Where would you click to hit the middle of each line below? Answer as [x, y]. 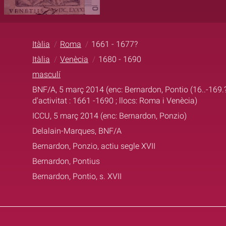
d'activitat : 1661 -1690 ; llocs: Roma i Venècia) [115, 100]
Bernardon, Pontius [66, 161]
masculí [46, 74]
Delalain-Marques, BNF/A [77, 131]
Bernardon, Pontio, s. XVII [77, 176]
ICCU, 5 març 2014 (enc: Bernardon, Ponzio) [109, 116]
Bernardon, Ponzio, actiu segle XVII [94, 146]
